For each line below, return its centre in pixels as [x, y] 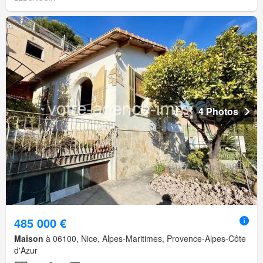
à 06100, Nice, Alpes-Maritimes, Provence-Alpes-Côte [145, 238]
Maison [29, 238]
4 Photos [218, 112]
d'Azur [26, 250]
